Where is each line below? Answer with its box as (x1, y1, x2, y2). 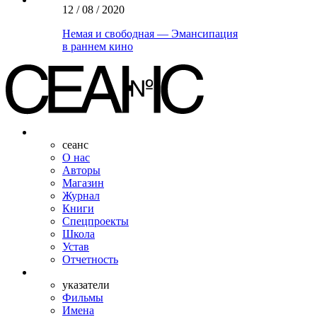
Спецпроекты (62, 214, 129, 227)
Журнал (62, 189, 100, 202)
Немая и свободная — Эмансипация (62, 27, 238, 40)
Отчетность (62, 253, 118, 265)
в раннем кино (62, 40, 133, 52)
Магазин (62, 176, 104, 189)
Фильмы (62, 291, 103, 304)
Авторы (62, 163, 100, 176)
